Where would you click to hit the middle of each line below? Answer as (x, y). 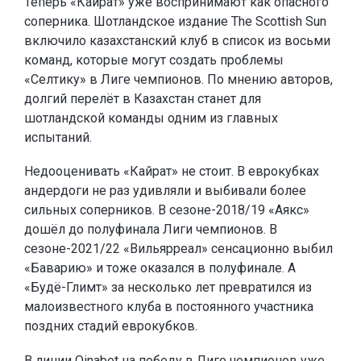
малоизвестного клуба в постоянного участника (169, 307)
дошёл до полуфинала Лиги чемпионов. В (151, 230)
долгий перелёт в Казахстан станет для (143, 98)
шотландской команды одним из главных (151, 118)
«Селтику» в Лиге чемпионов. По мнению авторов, (178, 79)
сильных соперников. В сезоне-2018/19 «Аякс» (167, 210)
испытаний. (58, 137)
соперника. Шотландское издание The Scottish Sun (175, 21)
